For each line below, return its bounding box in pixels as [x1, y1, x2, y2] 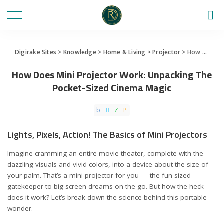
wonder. [7, 203, 33, 213]
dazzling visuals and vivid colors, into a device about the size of [7, 159, 208, 169]
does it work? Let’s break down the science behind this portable [7, 192, 207, 202]
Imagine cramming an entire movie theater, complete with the [7, 148, 203, 158]
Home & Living [103, 48, 146, 56]
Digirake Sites [15, 48, 57, 56]
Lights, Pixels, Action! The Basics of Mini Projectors [7, 128, 207, 141]
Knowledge [63, 48, 96, 56]
